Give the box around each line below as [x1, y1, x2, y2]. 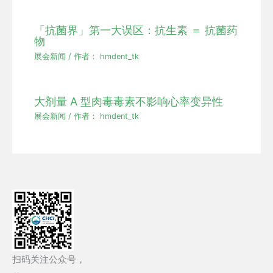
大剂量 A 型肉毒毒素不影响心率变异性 [34, 94, 224, 108]
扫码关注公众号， [12, 253, 85, 265]
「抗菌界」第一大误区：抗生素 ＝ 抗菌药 [34, 23, 238, 37]
